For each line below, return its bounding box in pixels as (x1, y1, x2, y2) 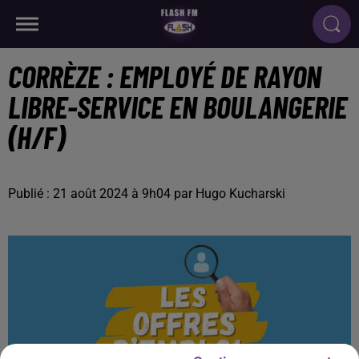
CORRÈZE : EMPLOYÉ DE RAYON (8, 58, 321, 95)
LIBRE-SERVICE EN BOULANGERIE (8, 88, 347, 125)
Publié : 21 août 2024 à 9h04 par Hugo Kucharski (8, 186, 285, 201)
